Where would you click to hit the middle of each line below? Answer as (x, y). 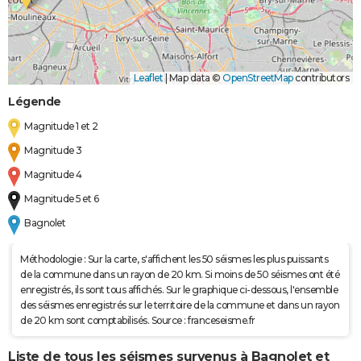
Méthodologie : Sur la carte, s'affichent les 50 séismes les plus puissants (174, 259)
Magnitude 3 (53, 151)
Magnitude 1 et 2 (61, 127)
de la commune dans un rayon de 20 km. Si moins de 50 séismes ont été (180, 275)
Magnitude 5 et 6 (62, 199)
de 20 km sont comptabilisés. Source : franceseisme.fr (138, 321)
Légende (35, 102)
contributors (321, 78)
